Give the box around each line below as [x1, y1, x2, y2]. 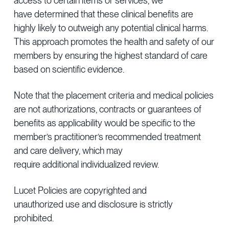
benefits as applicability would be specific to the [14, 118, 196, 128]
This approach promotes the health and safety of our [14, 36, 215, 47]
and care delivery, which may [14, 145, 123, 156]
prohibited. [14, 213, 57, 223]
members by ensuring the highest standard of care [14, 50, 208, 61]
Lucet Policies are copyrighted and [14, 185, 147, 196]
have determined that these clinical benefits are [14, 9, 194, 19]
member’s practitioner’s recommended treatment [14, 131, 201, 142]
